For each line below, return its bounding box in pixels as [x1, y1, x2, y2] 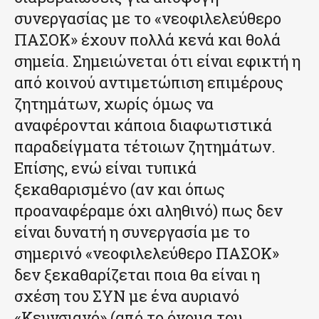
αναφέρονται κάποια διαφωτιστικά [14, 114, 272, 135]
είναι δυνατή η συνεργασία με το [14, 221, 250, 242]
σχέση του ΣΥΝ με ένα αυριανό [14, 285, 239, 306]
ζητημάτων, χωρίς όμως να [14, 93, 214, 114]
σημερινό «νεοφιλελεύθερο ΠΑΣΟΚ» [14, 242, 279, 263]
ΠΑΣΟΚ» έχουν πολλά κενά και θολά [14, 28, 281, 50]
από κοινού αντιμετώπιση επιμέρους [14, 71, 283, 93]
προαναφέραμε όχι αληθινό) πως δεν [14, 199, 283, 221]
